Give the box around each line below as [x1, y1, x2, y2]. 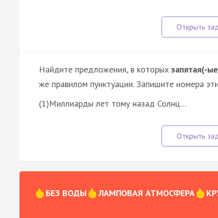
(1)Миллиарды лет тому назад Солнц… [39, 97, 187, 109]
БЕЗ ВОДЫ [46, 187, 87, 199]
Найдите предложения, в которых [39, 63, 171, 75]
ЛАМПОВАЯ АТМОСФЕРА [98, 187, 195, 199]
